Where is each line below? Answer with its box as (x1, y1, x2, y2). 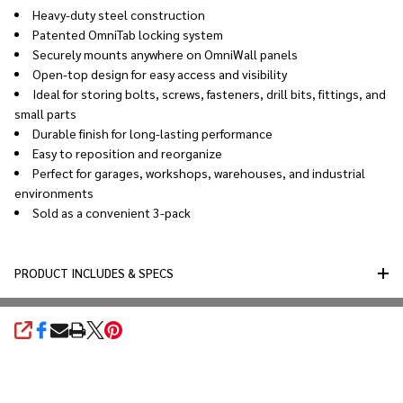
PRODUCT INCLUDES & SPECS (14, 264, 174, 281)
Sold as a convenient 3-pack (32, 203, 191, 220)
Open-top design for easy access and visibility (32, 65, 287, 82)
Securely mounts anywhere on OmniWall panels (32, 45, 298, 62)
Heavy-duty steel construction (32, 5, 205, 22)
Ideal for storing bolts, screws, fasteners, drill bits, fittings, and (32, 85, 386, 102)
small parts (14, 104, 76, 121)
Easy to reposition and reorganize (32, 144, 222, 161)
